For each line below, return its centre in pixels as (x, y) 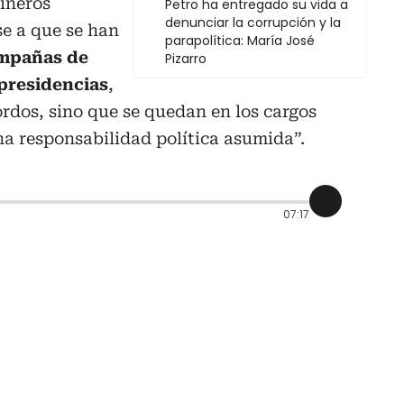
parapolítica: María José (240, 41)
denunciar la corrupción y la (253, 23)
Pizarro (186, 59)
